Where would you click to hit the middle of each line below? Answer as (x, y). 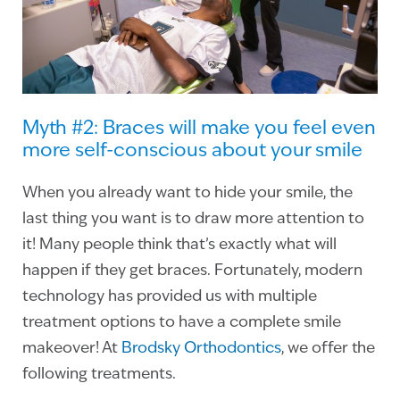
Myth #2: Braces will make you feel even (199, 129)
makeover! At (72, 348)
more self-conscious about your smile (192, 151)
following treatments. (99, 374)
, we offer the (328, 348)
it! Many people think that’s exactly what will (179, 245)
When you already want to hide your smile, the (187, 193)
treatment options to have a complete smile (182, 322)
